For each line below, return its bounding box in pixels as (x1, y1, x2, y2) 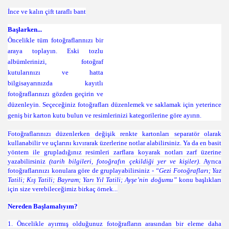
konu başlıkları (176, 176, 222, 184)
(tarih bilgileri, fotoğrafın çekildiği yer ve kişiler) (49, 157, 199, 165)
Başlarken (8, 26, 37, 33)
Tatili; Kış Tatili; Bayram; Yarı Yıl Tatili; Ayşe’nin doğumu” (8, 176, 177, 184)
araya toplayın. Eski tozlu (8, 47, 103, 55)
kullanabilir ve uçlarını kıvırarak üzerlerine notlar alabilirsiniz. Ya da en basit (8, 139, 221, 147)
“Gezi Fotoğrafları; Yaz (155, 167, 221, 174)
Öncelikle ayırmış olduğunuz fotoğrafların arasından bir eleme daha (16, 220, 221, 227)
